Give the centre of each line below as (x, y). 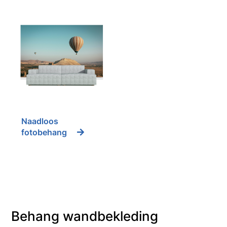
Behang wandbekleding (85, 216)
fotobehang (44, 133)
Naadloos (40, 121)
